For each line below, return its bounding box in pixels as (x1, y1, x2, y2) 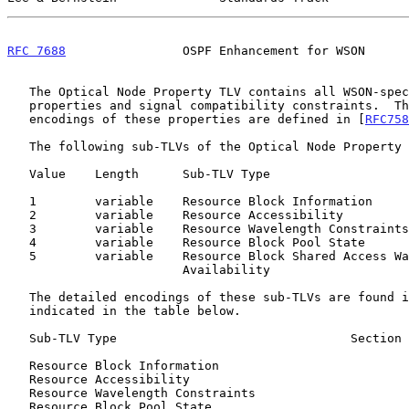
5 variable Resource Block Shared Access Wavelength (7, 248, 29, 263)
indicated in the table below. (7, 303, 29, 318)
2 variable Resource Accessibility (7, 207, 29, 222)
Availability (7, 262, 183, 277)
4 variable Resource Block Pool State (7, 235, 29, 249)
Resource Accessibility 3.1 (7, 372, 29, 386)
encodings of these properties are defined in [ (29, 111, 365, 126)
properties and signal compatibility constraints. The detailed (7, 98, 29, 112)
